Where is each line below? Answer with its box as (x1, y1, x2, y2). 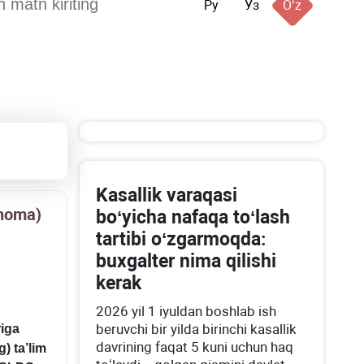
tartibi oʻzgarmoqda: (96, 228, 266, 250)
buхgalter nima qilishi (96, 250, 277, 272)
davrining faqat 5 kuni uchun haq (96, 339, 294, 355)
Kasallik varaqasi (96, 184, 238, 206)
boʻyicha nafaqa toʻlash (96, 206, 291, 228)
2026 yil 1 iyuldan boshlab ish (96, 303, 277, 319)
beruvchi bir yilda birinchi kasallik (96, 321, 297, 337)
